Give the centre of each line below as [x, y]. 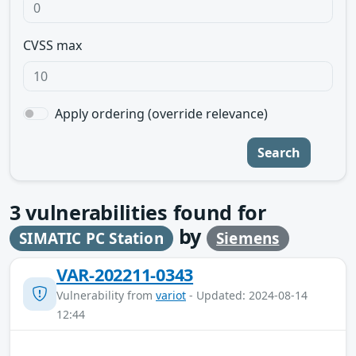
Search [279, 153]
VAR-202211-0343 [125, 274]
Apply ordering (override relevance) [161, 114]
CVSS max [52, 45]
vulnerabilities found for [143, 212]
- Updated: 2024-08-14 [247, 295]
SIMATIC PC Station [91, 238]
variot [171, 295]
